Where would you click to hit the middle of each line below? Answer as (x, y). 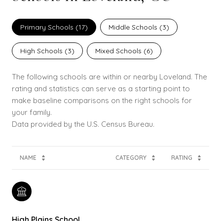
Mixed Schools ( (121, 51)
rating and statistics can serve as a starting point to (101, 88)
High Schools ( (44, 51)
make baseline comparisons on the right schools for (102, 100)
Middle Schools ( (135, 27)
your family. (32, 112)
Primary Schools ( (49, 27)
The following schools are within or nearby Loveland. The (110, 76)
